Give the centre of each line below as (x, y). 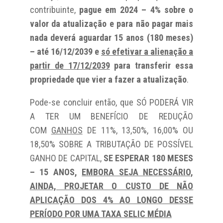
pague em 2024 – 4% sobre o (136, 9)
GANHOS (67, 130)
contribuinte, (55, 9)
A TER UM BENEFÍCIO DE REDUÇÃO (111, 116)
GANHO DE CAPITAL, (66, 158)
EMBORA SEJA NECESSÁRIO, (138, 172)
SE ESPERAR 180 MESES (149, 158)
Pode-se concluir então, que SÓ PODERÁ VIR (111, 102)
